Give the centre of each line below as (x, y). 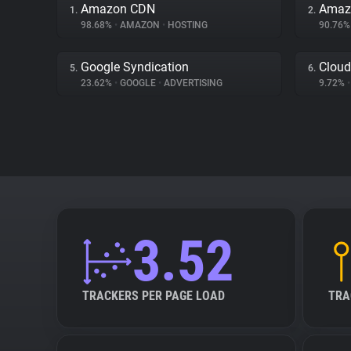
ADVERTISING (192, 83)
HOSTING (186, 25)
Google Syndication (135, 67)
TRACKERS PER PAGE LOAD (154, 296)
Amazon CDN (118, 9)
